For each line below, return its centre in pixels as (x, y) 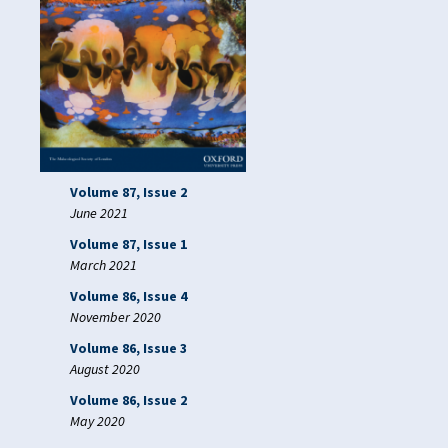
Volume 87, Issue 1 (128, 244)
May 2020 (97, 421)
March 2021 (103, 265)
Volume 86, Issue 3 (128, 348)
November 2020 (115, 317)
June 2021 (99, 213)
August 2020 (105, 369)
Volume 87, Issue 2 (128, 192)
